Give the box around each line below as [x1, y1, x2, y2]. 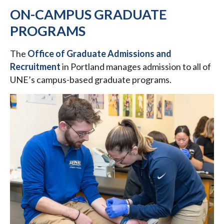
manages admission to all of [106, 61, 211, 72]
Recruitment [10, 61, 60, 72]
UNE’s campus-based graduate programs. [10, 74, 171, 85]
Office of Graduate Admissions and [27, 48, 171, 59]
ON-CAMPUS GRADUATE [10, 6, 167, 23]
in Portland [60, 61, 104, 72]
